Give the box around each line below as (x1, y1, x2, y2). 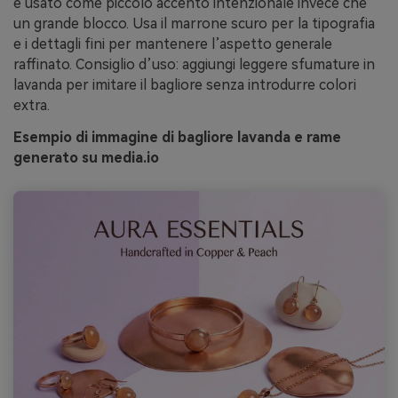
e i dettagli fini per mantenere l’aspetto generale (13, 36, 332, 53)
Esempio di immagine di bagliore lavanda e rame (13, 128, 341, 146)
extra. (13, 97, 50, 115)
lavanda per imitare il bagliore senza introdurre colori (13, 76, 356, 94)
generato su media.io (13, 148, 159, 166)
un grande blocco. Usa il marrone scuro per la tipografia (13, 15, 375, 33)
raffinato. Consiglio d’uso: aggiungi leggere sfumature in (13, 56, 375, 74)
